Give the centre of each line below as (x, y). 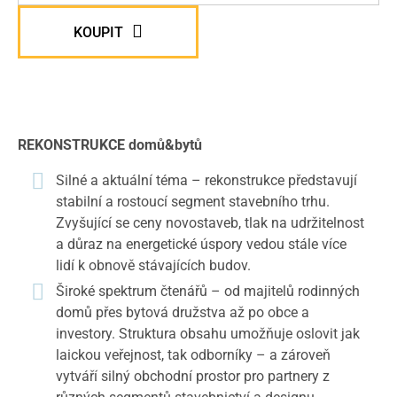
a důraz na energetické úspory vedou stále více (201, 244)
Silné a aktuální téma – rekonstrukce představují (206, 180)
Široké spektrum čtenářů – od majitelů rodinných (208, 291)
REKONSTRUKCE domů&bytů (110, 145)
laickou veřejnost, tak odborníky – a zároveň (193, 355)
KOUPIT (98, 32)
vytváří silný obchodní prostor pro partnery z (193, 376)
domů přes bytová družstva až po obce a (183, 312)
